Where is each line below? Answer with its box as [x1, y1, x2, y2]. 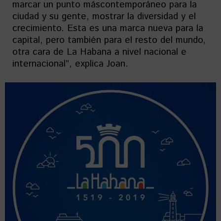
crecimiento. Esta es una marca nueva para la [12, 22, 203, 35]
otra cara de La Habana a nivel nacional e [12, 45, 186, 59]
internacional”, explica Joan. [12, 57, 128, 71]
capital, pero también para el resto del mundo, [12, 34, 206, 47]
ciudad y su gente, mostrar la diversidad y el [12, 10, 196, 23]
